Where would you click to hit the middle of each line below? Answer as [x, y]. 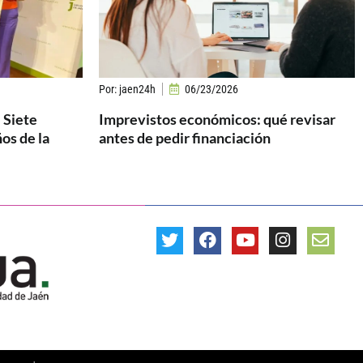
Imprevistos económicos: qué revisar [217, 119]
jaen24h [136, 89]
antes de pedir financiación [185, 137]
